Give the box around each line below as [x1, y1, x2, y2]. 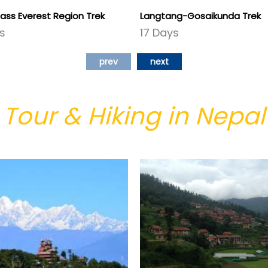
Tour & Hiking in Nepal [3, 99, 265, 133]
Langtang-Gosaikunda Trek [140, 10, 261, 23]
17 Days [140, 25, 179, 41]
